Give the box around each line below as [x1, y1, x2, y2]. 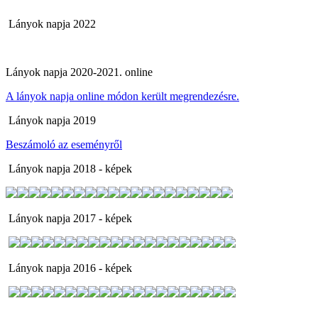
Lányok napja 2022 [6, 18, 96, 30]
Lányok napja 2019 [6, 114, 96, 126]
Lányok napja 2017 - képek [6, 212, 132, 224]
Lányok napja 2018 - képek [6, 163, 132, 175]
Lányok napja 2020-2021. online [6, 66, 153, 78]
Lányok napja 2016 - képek [6, 262, 132, 274]
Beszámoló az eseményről [6, 138, 122, 150]
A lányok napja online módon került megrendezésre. [6, 90, 239, 102]
